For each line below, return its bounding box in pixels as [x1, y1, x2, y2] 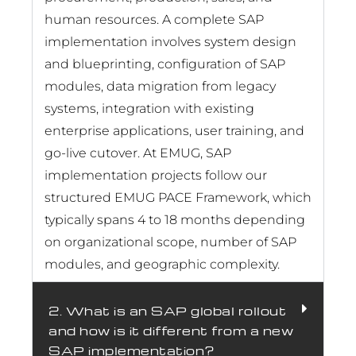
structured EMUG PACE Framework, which [44, 189, 311, 205]
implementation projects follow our [44, 167, 267, 183]
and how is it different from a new [48, 322, 293, 339]
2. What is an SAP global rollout [48, 302, 286, 319]
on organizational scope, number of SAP [44, 234, 296, 250]
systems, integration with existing [44, 100, 254, 116]
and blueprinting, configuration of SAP [44, 56, 285, 72]
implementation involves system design [44, 33, 296, 49]
